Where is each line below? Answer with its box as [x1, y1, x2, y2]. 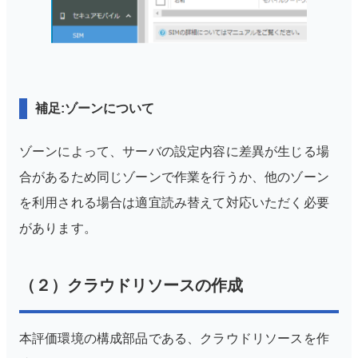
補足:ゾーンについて [35, 101, 154, 115]
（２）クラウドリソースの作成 [19, 276, 243, 294]
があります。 [19, 221, 97, 235]
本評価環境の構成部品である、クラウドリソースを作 [19, 331, 329, 345]
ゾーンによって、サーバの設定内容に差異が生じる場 [19, 144, 329, 158]
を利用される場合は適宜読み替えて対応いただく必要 [19, 195, 329, 209]
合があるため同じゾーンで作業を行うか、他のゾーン [19, 169, 329, 184]
